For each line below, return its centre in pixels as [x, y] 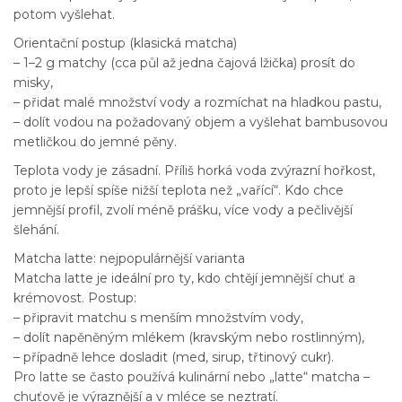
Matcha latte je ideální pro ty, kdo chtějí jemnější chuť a [184, 278]
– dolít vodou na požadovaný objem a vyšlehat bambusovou [201, 122]
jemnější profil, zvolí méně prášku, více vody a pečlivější [183, 210]
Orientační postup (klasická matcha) [125, 43]
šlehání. [36, 229]
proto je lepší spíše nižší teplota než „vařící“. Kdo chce [179, 190]
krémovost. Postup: [75, 297]
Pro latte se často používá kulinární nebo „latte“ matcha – [192, 376]
